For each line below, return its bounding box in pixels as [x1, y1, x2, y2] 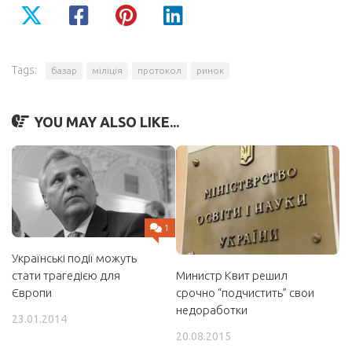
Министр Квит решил [176, 268, 288, 282]
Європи [12, 285, 52, 299]
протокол [137, 65, 181, 75]
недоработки [176, 302, 247, 317]
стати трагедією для [12, 268, 120, 282]
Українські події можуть [12, 251, 137, 265]
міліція [92, 65, 123, 75]
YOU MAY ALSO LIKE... [34, 114, 179, 130]
